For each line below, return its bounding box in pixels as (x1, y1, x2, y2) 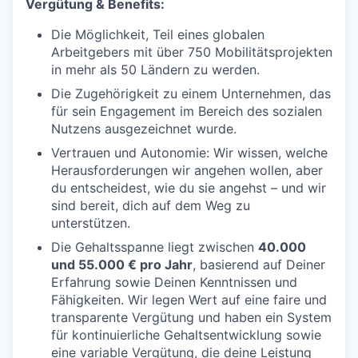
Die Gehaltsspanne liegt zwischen (51, 239, 258, 255)
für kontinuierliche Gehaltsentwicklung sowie (51, 327, 321, 343)
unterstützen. (51, 215, 130, 231)
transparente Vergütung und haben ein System (51, 309, 332, 325)
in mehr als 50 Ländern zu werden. (51, 62, 260, 78)
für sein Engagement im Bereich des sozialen (51, 103, 322, 119)
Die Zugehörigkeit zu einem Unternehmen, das (51, 86, 331, 101)
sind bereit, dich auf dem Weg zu (51, 197, 250, 213)
